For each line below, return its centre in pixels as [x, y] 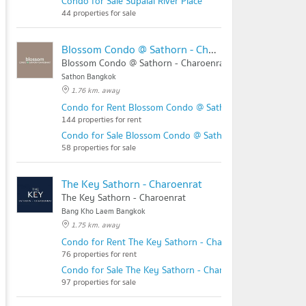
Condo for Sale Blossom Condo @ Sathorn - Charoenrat [177, 135]
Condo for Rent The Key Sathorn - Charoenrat [157, 242]
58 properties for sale [99, 147]
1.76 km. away [95, 90]
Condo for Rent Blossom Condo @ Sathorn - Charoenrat [178, 107]
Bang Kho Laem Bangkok [103, 211]
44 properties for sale [99, 13]
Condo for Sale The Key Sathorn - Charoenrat [156, 270]
